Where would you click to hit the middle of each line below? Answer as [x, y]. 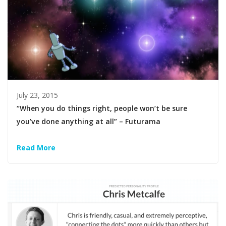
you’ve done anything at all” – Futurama [89, 122]
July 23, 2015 [38, 95]
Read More [36, 148]
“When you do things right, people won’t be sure [102, 108]
